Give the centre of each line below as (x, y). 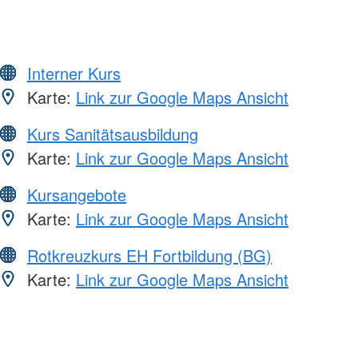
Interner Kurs (74, 73)
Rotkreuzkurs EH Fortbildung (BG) (149, 255)
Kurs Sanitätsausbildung (113, 133)
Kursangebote (77, 194)
